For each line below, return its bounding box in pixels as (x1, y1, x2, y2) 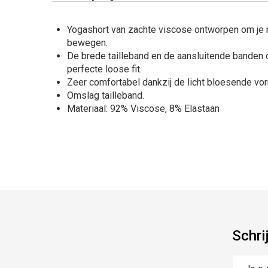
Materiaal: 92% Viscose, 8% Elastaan (67, 103, 220, 114)
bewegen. (67, 37, 108, 48)
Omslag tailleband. (67, 90, 144, 101)
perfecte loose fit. (67, 63, 142, 75)
